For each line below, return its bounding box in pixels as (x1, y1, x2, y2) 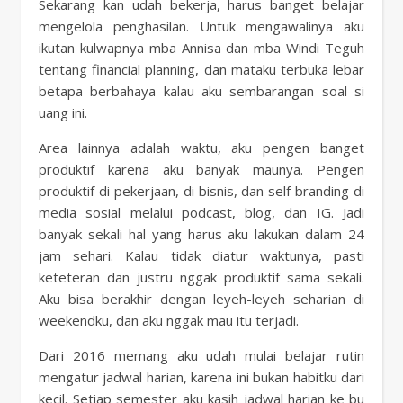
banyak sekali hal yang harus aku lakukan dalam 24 (39, 225, 364, 243)
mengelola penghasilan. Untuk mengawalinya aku (39, 17, 364, 35)
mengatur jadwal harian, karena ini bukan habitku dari (39, 368, 364, 386)
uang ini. (39, 103, 87, 121)
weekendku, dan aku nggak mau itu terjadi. (39, 311, 299, 329)
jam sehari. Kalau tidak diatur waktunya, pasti (39, 246, 364, 264)
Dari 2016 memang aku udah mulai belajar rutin (39, 346, 364, 364)
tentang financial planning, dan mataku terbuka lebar (39, 60, 364, 78)
